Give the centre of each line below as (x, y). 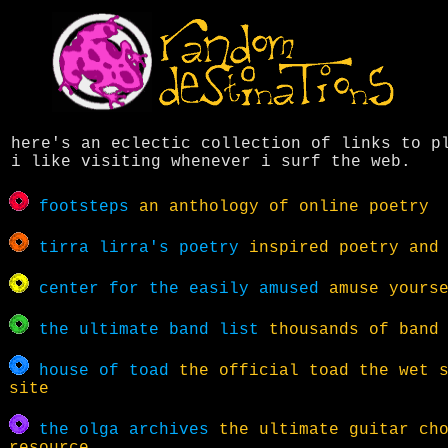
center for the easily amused (179, 289)
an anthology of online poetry (279, 207)
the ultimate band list (149, 330)
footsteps (84, 207)
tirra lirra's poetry (139, 248)
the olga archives (124, 430)
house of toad (104, 371)
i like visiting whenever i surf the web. (211, 162)
